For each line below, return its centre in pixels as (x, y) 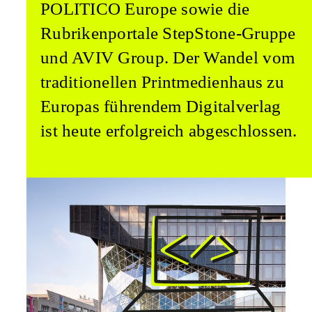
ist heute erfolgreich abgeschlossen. (169, 131)
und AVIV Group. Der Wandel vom (168, 57)
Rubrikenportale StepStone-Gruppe (168, 33)
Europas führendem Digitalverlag (161, 106)
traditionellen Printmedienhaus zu (162, 82)
